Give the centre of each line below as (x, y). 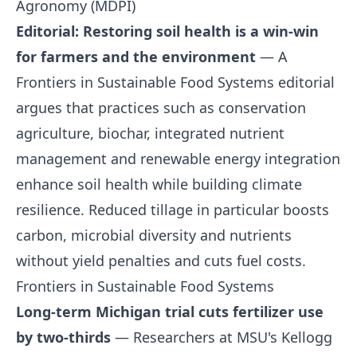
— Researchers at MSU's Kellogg (222, 337)
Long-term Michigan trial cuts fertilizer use (170, 312)
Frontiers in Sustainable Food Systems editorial (175, 82)
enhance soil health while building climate (159, 184)
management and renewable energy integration (178, 159)
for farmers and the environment (136, 57)
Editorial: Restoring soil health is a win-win (167, 31)
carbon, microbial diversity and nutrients (154, 235)
